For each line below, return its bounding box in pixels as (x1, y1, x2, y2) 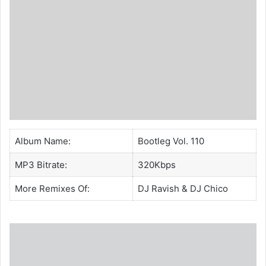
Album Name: (14, 135, 71, 147)
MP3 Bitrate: (14, 159, 67, 171)
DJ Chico (189, 183, 228, 195)
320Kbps (137, 159, 176, 171)
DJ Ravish (137, 183, 179, 195)
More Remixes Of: (14, 183, 90, 195)
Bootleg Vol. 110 (137, 135, 204, 147)
